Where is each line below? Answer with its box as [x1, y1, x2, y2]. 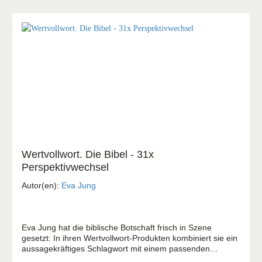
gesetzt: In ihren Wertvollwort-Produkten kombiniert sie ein [22, 233, 237, 243]
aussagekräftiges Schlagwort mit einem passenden [22, 243, 210, 253]
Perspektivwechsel [22, 161, 109, 173]
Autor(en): [22, 180, 61, 190]
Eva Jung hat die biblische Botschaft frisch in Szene [22, 222, 212, 232]
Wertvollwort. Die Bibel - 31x [22, 148, 154, 160]
